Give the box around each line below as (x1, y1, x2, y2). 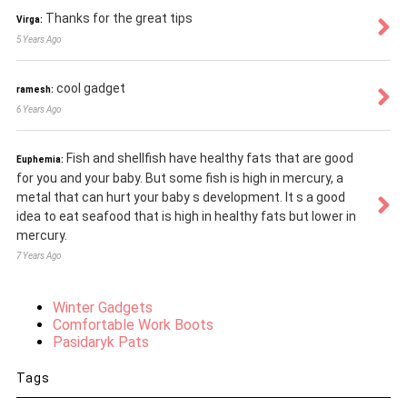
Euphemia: (15, 154, 64, 165)
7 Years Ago (15, 251, 62, 262)
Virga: (15, 15, 43, 25)
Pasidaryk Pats (52, 333, 149, 352)
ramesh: (15, 84, 54, 95)
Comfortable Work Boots (52, 316, 213, 334)
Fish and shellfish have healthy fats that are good (65, 151, 353, 166)
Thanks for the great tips (45, 11, 193, 26)
